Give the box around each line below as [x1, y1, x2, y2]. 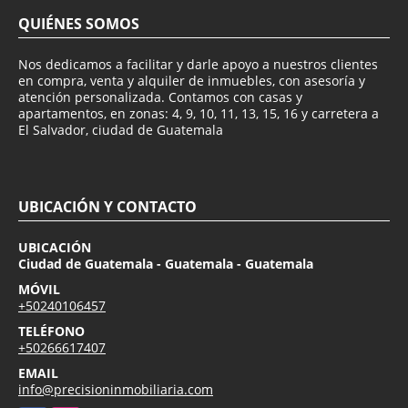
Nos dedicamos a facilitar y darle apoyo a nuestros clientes [18, 55, 378, 73]
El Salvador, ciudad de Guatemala [18, 120, 223, 138]
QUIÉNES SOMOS [18, 13, 139, 34]
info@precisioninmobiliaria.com [18, 380, 213, 398]
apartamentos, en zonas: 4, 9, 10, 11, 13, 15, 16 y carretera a [18, 104, 379, 122]
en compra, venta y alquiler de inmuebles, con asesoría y [18, 71, 365, 89]
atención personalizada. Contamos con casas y [18, 87, 302, 106]
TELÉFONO [18, 321, 85, 340]
